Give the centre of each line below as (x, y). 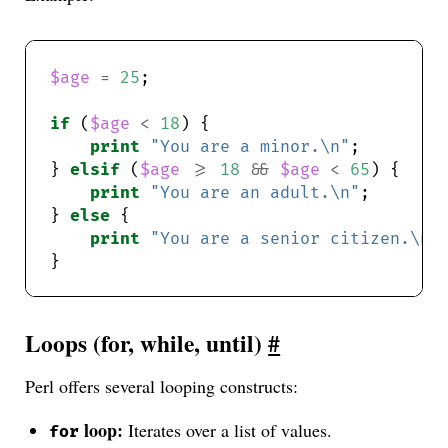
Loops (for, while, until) (147, 343)
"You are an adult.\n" (255, 193)
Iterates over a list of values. (228, 430)
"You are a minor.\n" (250, 147)
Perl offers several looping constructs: (162, 386)
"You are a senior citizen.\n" (295, 239)
